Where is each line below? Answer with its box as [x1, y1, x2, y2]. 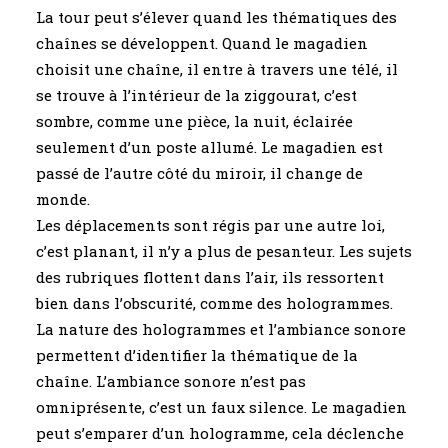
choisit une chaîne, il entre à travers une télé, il [36, 59, 398, 79]
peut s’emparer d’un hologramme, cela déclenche [36, 423, 404, 443]
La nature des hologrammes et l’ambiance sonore [36, 319, 406, 339]
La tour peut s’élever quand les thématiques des [36, 7, 397, 27]
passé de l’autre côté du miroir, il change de [36, 163, 363, 183]
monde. [36, 189, 90, 209]
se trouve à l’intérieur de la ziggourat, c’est [36, 85, 357, 105]
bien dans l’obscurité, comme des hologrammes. [36, 293, 393, 313]
